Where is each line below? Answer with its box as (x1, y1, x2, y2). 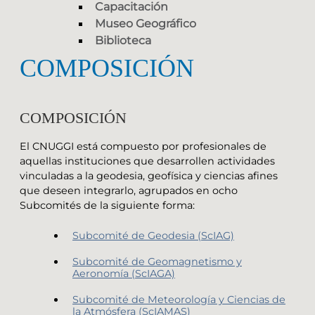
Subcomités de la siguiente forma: (20, 198, 195, 212)
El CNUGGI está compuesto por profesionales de (20, 139, 266, 153)
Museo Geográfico (95, 17, 196, 31)
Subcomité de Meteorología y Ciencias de (72, 292, 285, 306)
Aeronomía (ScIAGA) (72, 266, 175, 280)
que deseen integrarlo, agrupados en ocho (20, 184, 238, 197)
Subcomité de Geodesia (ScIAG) (72, 229, 234, 242)
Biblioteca (95, 34, 151, 48)
